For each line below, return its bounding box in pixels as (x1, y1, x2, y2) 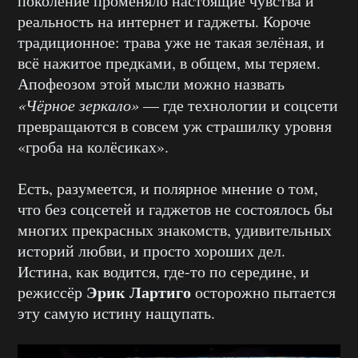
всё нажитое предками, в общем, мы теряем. (18, 52, 320, 74)
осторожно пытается (195, 281, 336, 304)
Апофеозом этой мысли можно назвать (18, 73, 284, 95)
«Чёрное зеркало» (18, 94, 139, 116)
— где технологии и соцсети (139, 94, 338, 117)
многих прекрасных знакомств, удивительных (18, 219, 332, 241)
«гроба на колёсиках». (18, 136, 169, 158)
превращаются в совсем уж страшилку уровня (18, 115, 332, 137)
